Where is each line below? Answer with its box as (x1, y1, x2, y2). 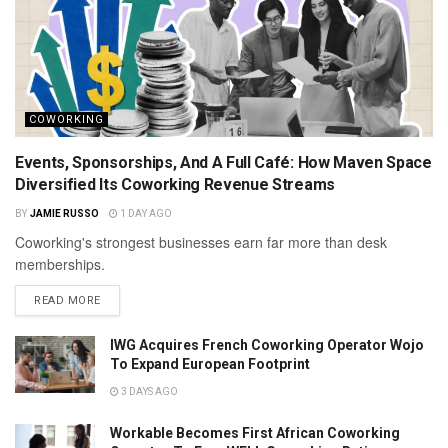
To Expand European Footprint (110, 355, 310, 372)
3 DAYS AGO (119, 385, 178, 397)
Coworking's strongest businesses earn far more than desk (15, 231, 387, 252)
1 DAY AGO (117, 207, 172, 219)
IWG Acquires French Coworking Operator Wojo (110, 336, 424, 353)
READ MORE (34, 293, 101, 307)
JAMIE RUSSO (29, 207, 99, 219)
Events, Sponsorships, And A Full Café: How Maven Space (15, 152, 432, 172)
